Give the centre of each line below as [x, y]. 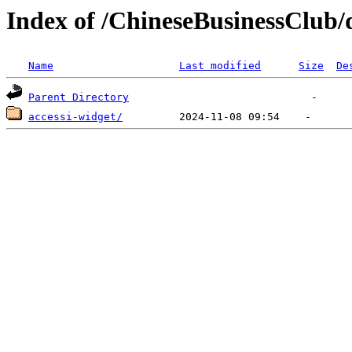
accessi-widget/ [75, 117]
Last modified [220, 66]
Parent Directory [79, 97]
